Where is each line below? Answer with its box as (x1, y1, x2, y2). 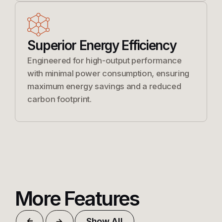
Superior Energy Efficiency (27, 37, 176, 53)
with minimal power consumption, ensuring (27, 68, 190, 78)
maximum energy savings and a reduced (27, 81, 181, 91)
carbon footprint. (27, 94, 92, 104)
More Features (14, 186, 139, 211)
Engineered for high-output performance (27, 55, 182, 65)
